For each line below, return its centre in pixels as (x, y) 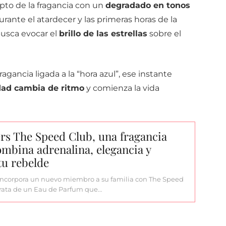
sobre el (164, 34)
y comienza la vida (122, 88)
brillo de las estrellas (103, 34)
